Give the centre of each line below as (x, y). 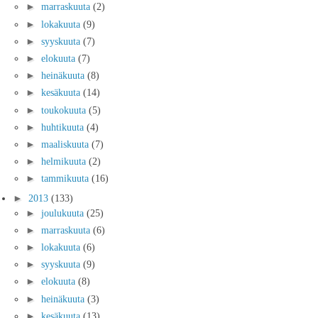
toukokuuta (65, 110)
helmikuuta (65, 161)
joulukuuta (64, 213)
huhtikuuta (64, 127)
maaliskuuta (66, 144)
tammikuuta (66, 179)
